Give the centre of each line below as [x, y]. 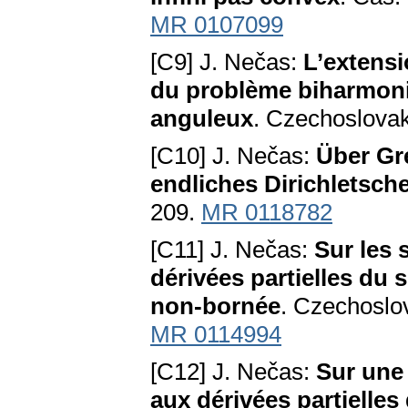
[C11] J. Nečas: [232, 250]
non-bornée [215, 306]
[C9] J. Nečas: [227, 62]
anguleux [202, 119]
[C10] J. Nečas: [233, 156]
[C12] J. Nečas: [233, 372]
